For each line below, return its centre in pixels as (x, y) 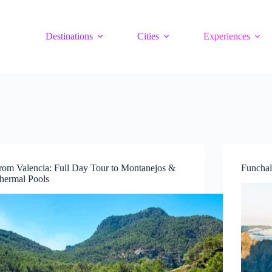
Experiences (227, 36)
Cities (148, 36)
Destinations (70, 36)
